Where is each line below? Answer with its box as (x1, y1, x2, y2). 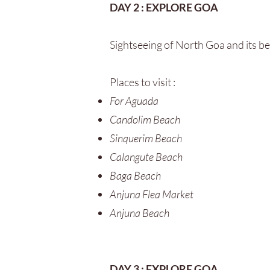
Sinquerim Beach (110, 131, 182, 145)
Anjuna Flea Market (110, 187, 193, 201)
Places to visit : (110, 75, 175, 89)
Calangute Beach (110, 150, 183, 163)
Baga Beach (110, 169, 161, 182)
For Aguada (110, 94, 159, 107)
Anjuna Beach (110, 206, 169, 219)
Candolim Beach (110, 113, 180, 126)
